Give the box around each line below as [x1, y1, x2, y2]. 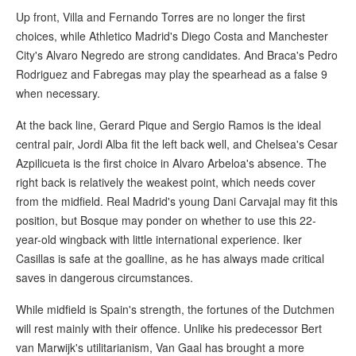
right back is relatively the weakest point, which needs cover [16, 174, 315, 191]
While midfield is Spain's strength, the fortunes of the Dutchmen [16, 301, 335, 318]
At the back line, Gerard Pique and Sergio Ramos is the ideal [16, 117, 321, 133]
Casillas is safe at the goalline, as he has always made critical [16, 250, 324, 267]
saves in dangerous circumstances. [16, 269, 193, 286]
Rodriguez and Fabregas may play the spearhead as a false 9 [16, 66, 327, 83]
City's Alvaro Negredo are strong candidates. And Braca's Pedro [16, 47, 338, 64]
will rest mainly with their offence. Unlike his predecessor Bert [16, 320, 322, 337]
